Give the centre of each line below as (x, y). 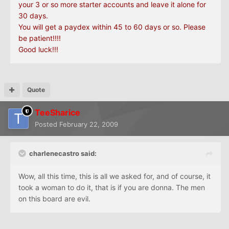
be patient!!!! (40, 38)
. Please (192, 27)
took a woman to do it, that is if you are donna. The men (112, 188)
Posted (47, 124)
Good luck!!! (38, 50)
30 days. (33, 16)
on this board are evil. (54, 199)
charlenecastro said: (63, 154)
